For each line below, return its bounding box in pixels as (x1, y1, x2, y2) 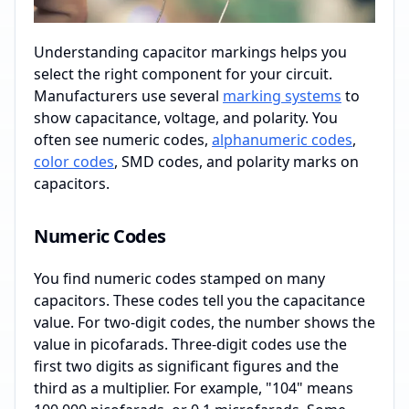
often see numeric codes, (34, 130, 212, 151)
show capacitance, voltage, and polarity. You (34, 108, 338, 129)
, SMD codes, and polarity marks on (114, 152, 359, 173)
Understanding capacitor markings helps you (34, 42, 347, 63)
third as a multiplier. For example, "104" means (34, 378, 353, 399)
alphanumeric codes (212, 130, 352, 151)
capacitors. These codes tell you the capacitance (34, 290, 365, 311)
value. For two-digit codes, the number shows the (34, 312, 375, 333)
